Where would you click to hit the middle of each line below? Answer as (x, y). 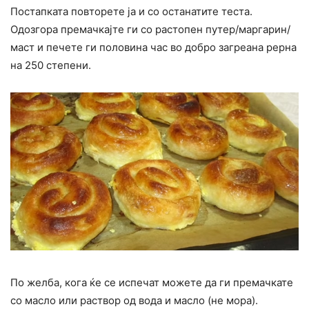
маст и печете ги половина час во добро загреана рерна (153, 48)
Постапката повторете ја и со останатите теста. (131, 12)
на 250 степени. (51, 66)
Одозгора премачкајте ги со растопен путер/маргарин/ (150, 30)
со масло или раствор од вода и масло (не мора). (134, 300)
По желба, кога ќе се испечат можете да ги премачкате (152, 282)
